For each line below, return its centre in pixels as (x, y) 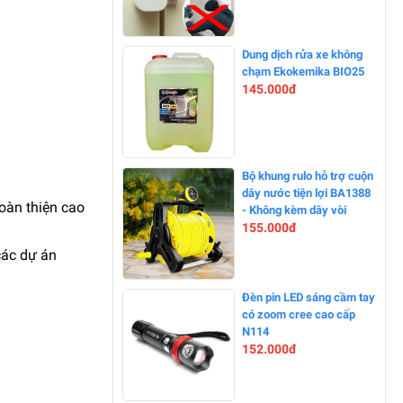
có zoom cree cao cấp (299, 315)
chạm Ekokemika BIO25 (303, 72)
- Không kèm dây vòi (294, 210)
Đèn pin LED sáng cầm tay (309, 298)
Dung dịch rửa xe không (302, 55)
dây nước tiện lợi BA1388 (306, 193)
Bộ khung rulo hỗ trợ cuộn (308, 176)
